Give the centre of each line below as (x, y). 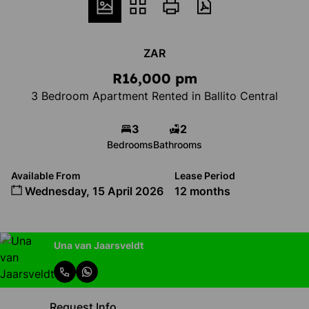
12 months (202, 191)
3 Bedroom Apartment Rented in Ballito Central (154, 96)
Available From (46, 176)
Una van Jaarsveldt (99, 245)
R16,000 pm (154, 78)
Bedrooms (130, 144)
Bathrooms (178, 144)
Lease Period (205, 176)
